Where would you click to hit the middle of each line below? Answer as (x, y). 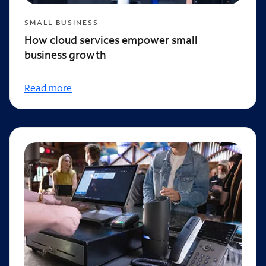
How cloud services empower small (111, 40)
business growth (65, 55)
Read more (48, 88)
